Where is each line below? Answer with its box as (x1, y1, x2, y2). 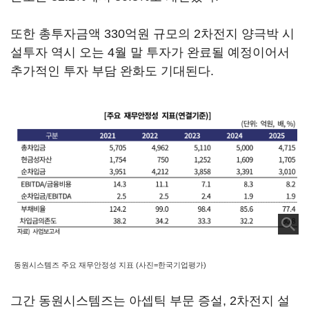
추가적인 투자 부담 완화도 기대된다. (10, 64, 214, 78)
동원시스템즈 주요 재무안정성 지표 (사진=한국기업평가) (14, 260, 206, 269)
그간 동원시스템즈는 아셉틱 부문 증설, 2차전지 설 (10, 294, 290, 308)
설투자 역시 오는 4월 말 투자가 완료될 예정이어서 (10, 46, 290, 59)
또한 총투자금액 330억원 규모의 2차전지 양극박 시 (10, 27, 295, 41)
